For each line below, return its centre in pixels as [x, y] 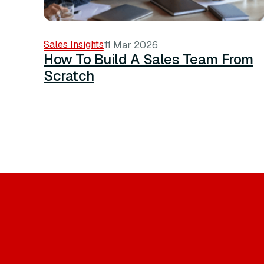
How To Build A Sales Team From [148, 59]
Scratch [69, 75]
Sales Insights [74, 44]
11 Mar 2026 [131, 45]
